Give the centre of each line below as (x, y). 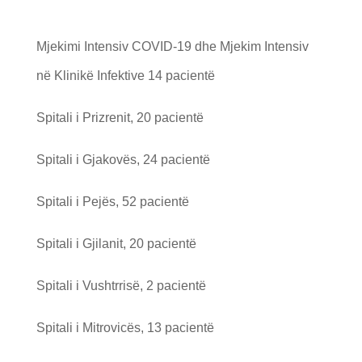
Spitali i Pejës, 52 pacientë (112, 201)
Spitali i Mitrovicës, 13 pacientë (125, 327)
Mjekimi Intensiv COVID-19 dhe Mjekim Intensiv (172, 46)
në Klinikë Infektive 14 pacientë (125, 75)
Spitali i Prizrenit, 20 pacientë (120, 117)
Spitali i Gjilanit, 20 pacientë (116, 243)
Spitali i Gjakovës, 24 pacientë (123, 159)
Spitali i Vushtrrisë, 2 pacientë (121, 285)
